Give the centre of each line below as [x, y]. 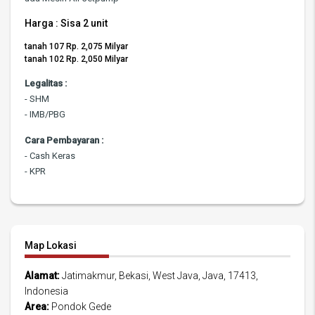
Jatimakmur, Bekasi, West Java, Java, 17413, [159, 276]
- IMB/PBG [45, 115]
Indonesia [46, 291]
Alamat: [42, 276]
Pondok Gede [80, 307]
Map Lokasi [51, 246]
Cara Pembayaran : [64, 141]
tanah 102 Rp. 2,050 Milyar [76, 59]
